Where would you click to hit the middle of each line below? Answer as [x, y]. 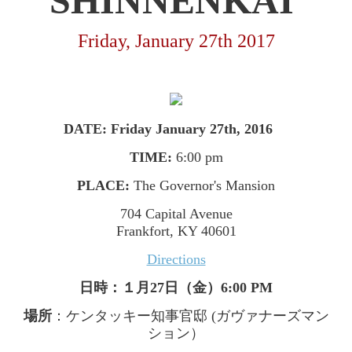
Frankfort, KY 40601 [176, 231]
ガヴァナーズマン [272, 316]
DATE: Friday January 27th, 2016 [168, 129]
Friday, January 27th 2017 [176, 41]
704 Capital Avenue [176, 214]
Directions [176, 259]
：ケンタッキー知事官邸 [129, 316]
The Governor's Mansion [202, 185]
